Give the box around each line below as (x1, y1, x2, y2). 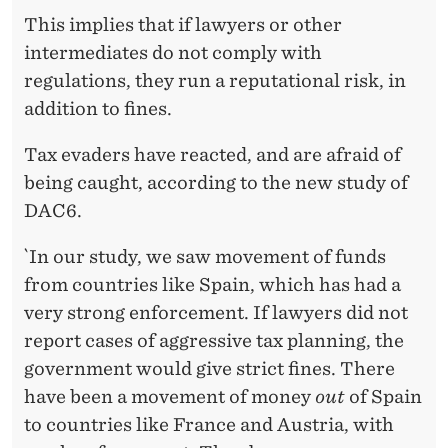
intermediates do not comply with (24, 41, 322, 63)
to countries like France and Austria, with (24, 413, 394, 435)
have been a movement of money (24, 385, 315, 407)
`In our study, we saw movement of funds (24, 245, 386, 267)
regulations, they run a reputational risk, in (24, 69, 406, 91)
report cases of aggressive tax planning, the (24, 329, 404, 351)
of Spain (345, 385, 422, 407)
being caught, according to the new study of (24, 171, 408, 193)
